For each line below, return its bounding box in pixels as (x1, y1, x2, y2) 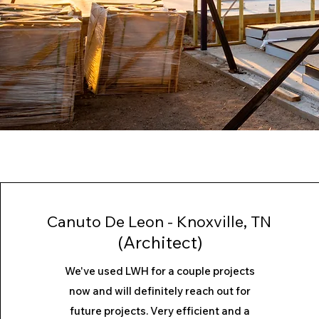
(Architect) (117, 231, 204, 253)
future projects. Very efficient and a (70, 304, 251, 318)
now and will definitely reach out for (69, 284, 251, 298)
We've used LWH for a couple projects (65, 264, 256, 278)
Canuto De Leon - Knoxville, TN (46, 211, 271, 231)
